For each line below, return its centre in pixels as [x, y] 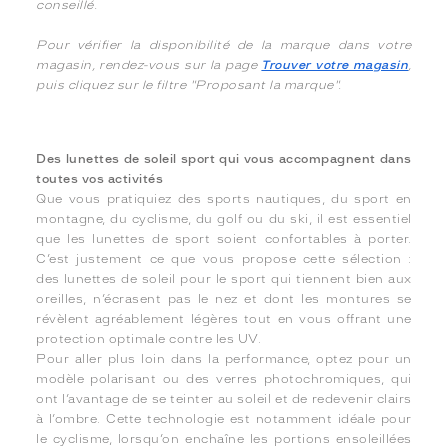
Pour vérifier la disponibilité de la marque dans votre [224, 45]
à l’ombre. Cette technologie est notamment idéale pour [224, 419]
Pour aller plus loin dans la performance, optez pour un [224, 359]
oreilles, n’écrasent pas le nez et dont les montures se [224, 299]
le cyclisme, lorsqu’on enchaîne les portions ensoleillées [224, 439]
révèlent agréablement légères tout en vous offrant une [224, 319]
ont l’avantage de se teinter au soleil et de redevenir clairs [224, 399]
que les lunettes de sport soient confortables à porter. [224, 239]
